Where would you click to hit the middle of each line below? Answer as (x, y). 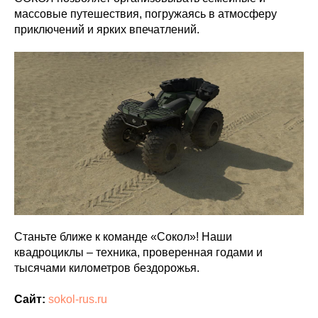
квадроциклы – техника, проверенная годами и (138, 252)
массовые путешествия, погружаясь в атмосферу (146, 14)
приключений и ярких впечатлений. (107, 29)
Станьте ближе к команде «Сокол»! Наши (123, 236)
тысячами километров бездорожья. (107, 268)
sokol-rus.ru (78, 299)
